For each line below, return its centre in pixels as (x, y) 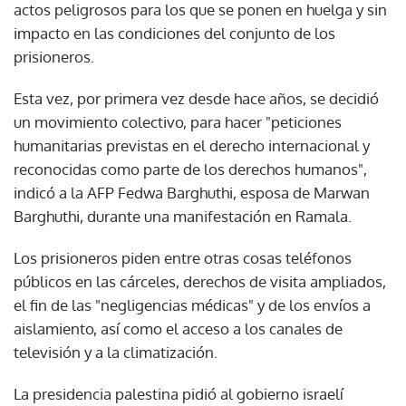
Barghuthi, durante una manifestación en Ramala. (183, 216)
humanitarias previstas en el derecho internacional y (192, 145)
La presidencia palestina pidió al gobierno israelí (179, 393)
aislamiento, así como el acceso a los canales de (178, 328)
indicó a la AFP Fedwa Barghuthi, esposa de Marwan (192, 192)
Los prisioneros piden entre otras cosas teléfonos (183, 257)
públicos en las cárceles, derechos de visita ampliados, (200, 281)
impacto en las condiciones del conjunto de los (174, 33)
